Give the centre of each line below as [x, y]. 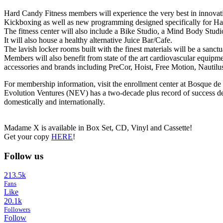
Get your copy [28, 136]
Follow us [24, 156]
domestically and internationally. [55, 102]
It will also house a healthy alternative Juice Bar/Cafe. [88, 40]
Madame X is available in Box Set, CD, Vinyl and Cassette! [98, 127]
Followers [17, 210]
